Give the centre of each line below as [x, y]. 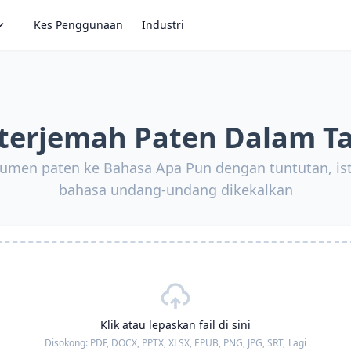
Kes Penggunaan [78, 25]
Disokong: [67, 343]
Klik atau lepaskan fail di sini [175, 325]
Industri [163, 25]
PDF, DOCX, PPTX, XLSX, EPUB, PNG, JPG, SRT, [188, 343]
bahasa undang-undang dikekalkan [175, 190]
